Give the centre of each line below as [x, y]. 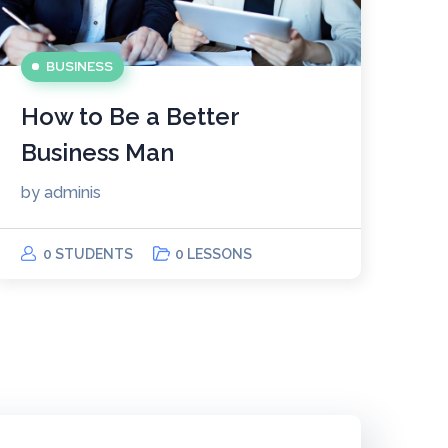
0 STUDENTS [88, 253]
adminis [72, 192]
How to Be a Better [130, 116]
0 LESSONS [213, 253]
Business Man [97, 152]
